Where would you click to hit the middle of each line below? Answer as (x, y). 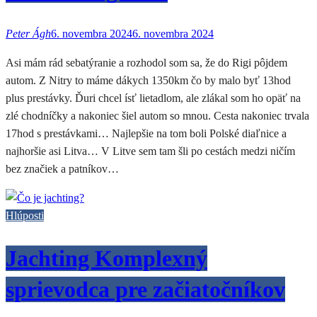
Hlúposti (25, 215)
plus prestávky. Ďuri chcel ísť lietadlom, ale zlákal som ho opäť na (153, 98)
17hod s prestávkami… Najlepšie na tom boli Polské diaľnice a (146, 133)
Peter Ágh (28, 33)
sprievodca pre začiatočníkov (145, 290)
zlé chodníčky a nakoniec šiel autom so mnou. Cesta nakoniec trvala (157, 115)
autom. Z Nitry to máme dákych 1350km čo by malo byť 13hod (148, 80)
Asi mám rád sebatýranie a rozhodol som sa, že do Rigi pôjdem (146, 62)
